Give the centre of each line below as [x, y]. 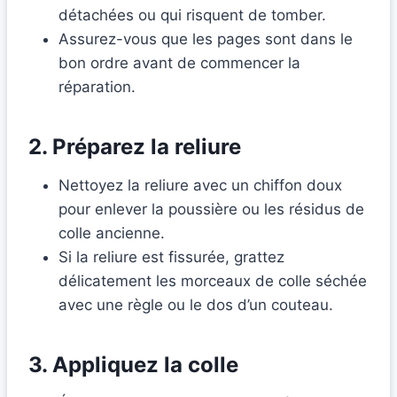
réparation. [97, 87]
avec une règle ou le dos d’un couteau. [196, 305]
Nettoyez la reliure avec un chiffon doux [200, 186]
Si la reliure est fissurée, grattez [171, 257]
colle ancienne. [112, 234]
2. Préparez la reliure [135, 147]
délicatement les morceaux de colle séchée [213, 281]
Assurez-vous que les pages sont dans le [206, 39]
